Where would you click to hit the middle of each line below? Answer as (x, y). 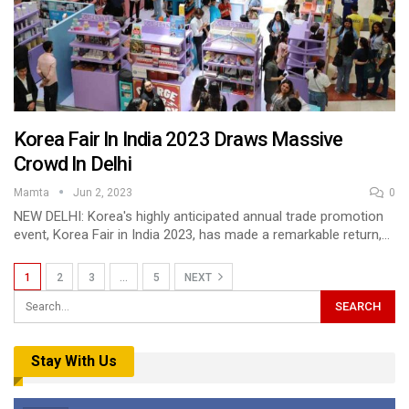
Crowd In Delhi (73, 163)
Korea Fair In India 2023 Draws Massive (178, 139)
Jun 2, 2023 (103, 192)
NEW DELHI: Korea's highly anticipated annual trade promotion (199, 216)
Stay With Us (74, 361)
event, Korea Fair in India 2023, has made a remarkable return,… (202, 234)
